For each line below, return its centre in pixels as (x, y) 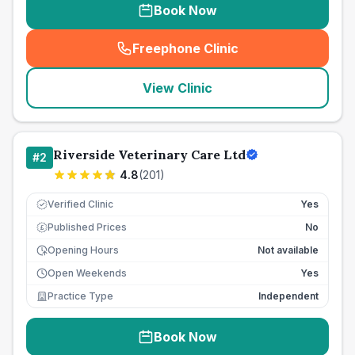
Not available (288, 250)
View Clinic (177, 88)
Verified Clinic (80, 204)
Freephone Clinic (185, 48)
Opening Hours (83, 250)
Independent (288, 296)
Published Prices (87, 227)
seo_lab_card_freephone (260, 57)
